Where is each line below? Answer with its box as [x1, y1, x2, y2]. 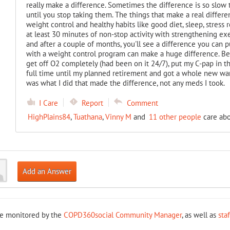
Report [81, 98, 103, 108]
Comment [126, 98, 158, 108]
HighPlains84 [27, 112, 70, 122]
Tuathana [73, 112, 102, 122]
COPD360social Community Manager [64, 210, 182, 220]
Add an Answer [22, 166, 71, 176]
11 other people [148, 112, 201, 122]
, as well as [182, 210, 218, 220]
